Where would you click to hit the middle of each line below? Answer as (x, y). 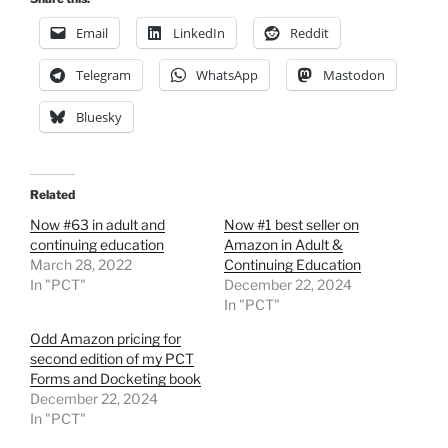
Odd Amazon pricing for (105, 339)
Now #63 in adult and (97, 225)
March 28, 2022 (81, 265)
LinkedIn (199, 33)
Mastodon (354, 75)
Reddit (309, 33)
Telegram (103, 75)
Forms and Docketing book (115, 379)
